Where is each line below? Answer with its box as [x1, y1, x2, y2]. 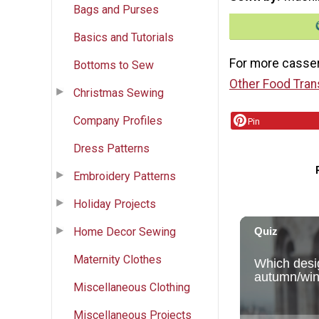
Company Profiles [73, 113, 162, 127]
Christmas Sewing [73, 85, 164, 100]
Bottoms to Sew [73, 58, 154, 72]
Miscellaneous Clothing [73, 280, 190, 294]
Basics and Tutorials [73, 30, 174, 44]
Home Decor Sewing [73, 224, 176, 239]
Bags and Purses [73, 2, 159, 16]
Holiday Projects [73, 197, 156, 211]
